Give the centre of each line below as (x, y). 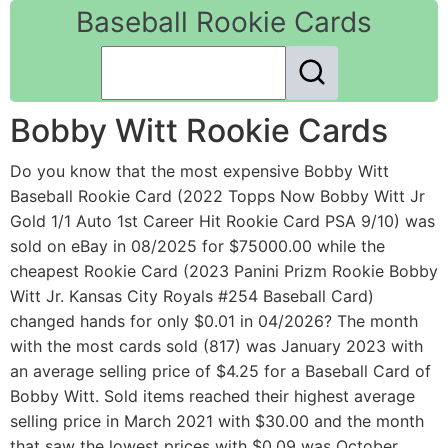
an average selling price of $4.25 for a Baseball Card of (220, 371)
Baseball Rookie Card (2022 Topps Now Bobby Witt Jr (217, 196)
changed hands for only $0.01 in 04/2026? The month (214, 321)
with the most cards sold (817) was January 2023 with (216, 346)
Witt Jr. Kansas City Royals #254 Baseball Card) (192, 296)
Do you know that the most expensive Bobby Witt (199, 171)
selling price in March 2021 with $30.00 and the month (217, 421)
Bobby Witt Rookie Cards (199, 131)
